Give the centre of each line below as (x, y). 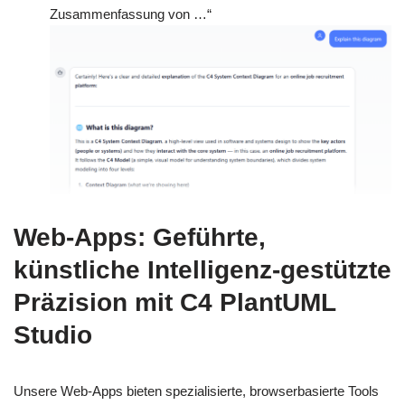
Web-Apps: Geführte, (140, 238)
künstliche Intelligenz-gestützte (202, 270)
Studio (53, 335)
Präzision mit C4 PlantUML (174, 303)
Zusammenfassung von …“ (131, 14)
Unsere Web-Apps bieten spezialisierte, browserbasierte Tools (196, 391)
